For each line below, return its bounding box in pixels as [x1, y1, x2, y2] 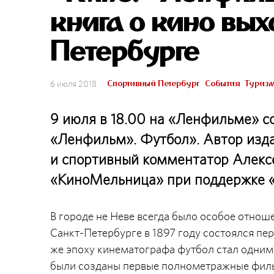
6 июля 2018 [50, 78, 97, 89]
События [205, 78, 240, 89]
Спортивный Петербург [107, 78, 200, 89]
